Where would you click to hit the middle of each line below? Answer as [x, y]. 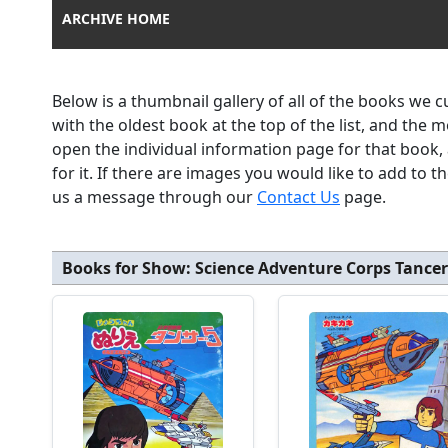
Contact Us [298, 197]
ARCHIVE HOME [116, 19]
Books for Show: [128, 268]
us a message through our [154, 197]
